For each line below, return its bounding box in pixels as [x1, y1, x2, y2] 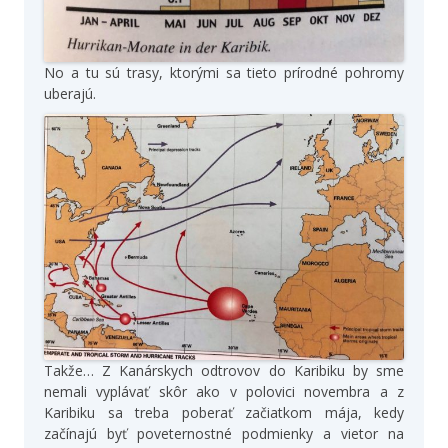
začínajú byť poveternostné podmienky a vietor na [44, 424, 404, 444]
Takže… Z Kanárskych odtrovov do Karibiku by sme [44, 361, 404, 381]
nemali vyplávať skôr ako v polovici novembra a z [44, 382, 404, 402]
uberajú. [44, 83, 96, 103]
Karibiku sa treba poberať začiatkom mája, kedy [44, 403, 404, 423]
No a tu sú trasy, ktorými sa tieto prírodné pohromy [44, 62, 404, 82]
